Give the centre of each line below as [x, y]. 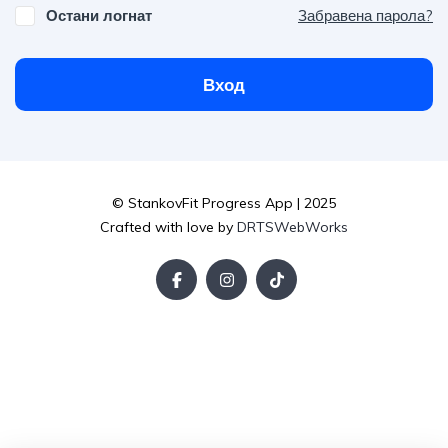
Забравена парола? [365, 15]
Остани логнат [99, 15]
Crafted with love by [168, 227]
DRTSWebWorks [292, 227]
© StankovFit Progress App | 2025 [224, 203]
